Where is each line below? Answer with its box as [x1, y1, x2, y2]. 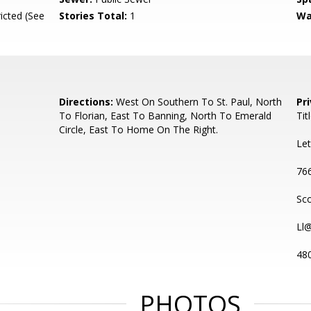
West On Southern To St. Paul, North [113, 95, 283, 108]
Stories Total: [59, 9, 128, 22]
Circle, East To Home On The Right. [59, 123, 219, 136]
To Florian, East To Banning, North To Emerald [59, 109, 272, 122]
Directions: [59, 95, 114, 108]
